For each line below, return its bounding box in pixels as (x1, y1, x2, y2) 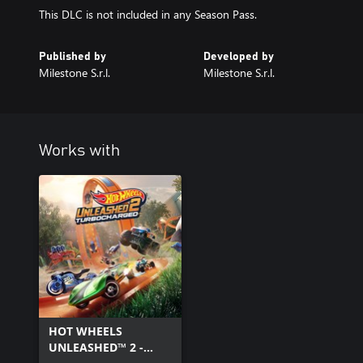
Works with (39, 142, 120, 159)
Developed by (203, 50, 274, 62)
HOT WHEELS (49, 322, 122, 339)
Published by (39, 50, 106, 62)
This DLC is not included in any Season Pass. (39, 6, 257, 22)
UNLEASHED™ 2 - (49, 339, 143, 355)
